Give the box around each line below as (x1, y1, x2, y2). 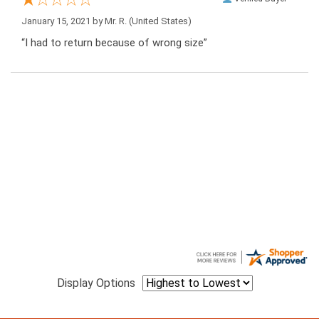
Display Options (57, 276, 135, 291)
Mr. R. (105, 16, 127, 27)
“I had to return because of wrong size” (21, 36, 207, 50)
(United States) (127, 16, 192, 27)
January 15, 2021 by (21, 16, 105, 27)
